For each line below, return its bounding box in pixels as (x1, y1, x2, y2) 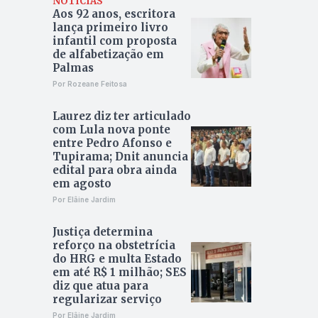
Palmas (52, 61, 97, 75)
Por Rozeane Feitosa (52, 79, 127, 89)
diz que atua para (52, 279, 148, 293)
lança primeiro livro (52, 21, 168, 35)
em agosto (52, 177, 111, 191)
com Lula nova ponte (52, 123, 170, 137)
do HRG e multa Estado (52, 252, 182, 266)
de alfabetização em (52, 48, 164, 62)
